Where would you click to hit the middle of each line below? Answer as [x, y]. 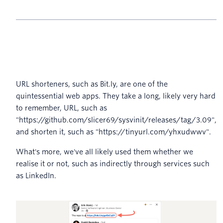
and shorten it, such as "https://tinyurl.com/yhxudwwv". [113, 132]
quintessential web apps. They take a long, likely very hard [116, 96]
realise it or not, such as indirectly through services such [113, 164]
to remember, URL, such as [61, 108]
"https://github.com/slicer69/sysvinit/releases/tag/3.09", [116, 120]
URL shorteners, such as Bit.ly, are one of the [92, 84]
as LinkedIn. [36, 175]
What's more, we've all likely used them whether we [105, 152]
